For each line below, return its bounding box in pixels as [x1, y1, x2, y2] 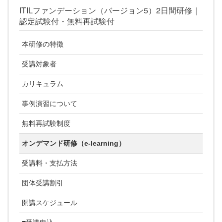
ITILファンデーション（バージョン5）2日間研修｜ [19, 4, 200, 16]
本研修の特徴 [22, 40, 63, 48]
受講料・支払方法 [22, 159, 77, 167]
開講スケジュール [22, 198, 77, 207]
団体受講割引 [22, 178, 63, 187]
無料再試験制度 [22, 119, 70, 127]
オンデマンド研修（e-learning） [22, 139, 125, 147]
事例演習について [22, 99, 77, 108]
